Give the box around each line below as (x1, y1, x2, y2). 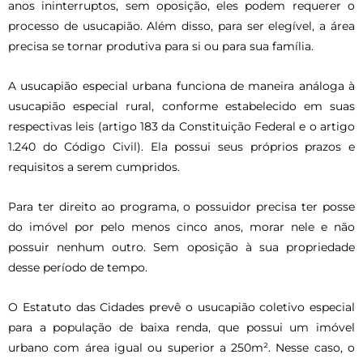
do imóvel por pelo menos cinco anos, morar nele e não (8, 220, 355, 233)
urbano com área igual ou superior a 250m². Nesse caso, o (8, 340, 355, 354)
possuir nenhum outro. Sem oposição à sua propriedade (8, 240, 355, 254)
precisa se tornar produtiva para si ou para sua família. (8, 39, 314, 53)
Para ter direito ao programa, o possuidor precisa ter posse (8, 199, 355, 213)
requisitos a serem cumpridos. (8, 160, 180, 173)
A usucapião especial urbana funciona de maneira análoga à (8, 79, 355, 92)
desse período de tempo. (8, 260, 147, 274)
